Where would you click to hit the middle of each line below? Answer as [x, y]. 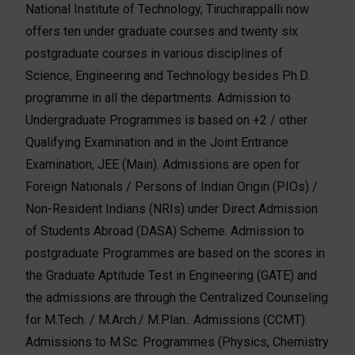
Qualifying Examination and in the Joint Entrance [157, 142]
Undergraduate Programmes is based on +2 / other [167, 120]
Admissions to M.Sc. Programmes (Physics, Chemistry [177, 342]
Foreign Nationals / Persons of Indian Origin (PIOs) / [172, 186]
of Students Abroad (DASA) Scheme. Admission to [165, 231]
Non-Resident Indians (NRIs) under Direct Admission [172, 208]
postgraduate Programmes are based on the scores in [176, 253]
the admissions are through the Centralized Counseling [177, 297]
